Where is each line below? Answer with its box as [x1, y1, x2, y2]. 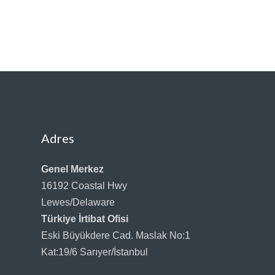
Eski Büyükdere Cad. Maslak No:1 [41, 230, 191, 241]
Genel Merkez [41, 163, 104, 174]
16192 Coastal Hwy [41, 180, 128, 191]
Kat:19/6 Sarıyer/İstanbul [41, 246, 149, 257]
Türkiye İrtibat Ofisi [41, 213, 129, 224]
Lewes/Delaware [41, 196, 115, 207]
